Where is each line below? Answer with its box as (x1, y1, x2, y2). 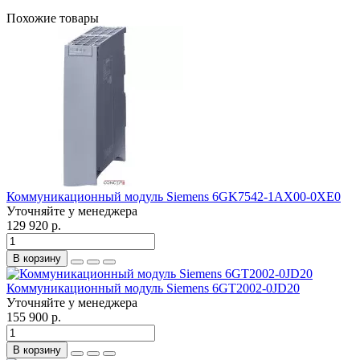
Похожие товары (6, 10, 99, 25)
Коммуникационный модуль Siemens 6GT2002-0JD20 (6, 280, 300, 295)
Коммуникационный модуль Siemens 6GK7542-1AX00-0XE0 (6, 189, 341, 203)
